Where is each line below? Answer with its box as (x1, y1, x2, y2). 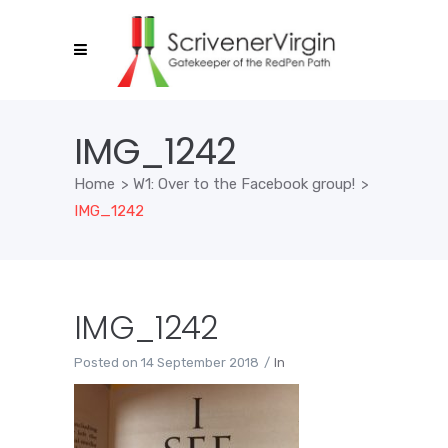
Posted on (74, 355, 138, 370)
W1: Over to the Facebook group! (133, 174, 355, 193)
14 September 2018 (141, 355, 259, 370)
